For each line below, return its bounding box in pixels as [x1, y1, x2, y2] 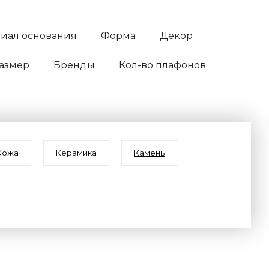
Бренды [53, 59, 95, 71]
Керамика [56, 148, 97, 157]
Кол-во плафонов [119, 59, 206, 71]
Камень [134, 148, 165, 157]
